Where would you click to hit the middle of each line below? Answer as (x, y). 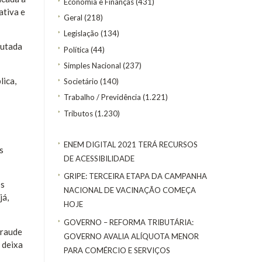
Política (76, 49)
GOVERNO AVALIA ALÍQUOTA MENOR (131, 236)
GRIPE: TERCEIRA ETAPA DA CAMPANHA (135, 176)
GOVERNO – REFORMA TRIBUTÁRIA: (129, 222)
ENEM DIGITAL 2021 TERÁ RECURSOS (131, 144)
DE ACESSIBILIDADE (99, 158)
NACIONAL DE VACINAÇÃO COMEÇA (130, 190)
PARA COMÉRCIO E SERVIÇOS (117, 250)
